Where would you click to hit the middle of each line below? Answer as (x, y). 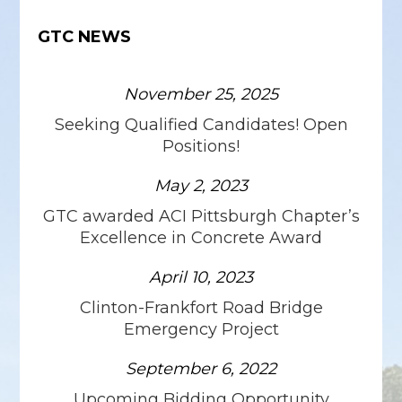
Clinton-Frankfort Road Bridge (201, 308)
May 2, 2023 (201, 186)
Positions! (201, 147)
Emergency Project (201, 330)
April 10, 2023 (201, 278)
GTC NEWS (84, 37)
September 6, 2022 (201, 369)
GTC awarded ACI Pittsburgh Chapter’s (201, 217)
